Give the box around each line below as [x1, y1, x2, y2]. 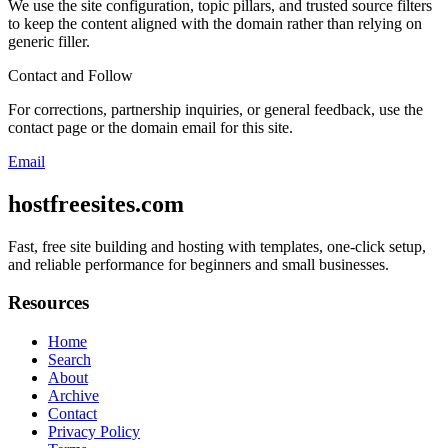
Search [48, 351, 91, 369]
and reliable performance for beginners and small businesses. [8, 255, 389, 273]
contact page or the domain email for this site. [8, 118, 293, 136]
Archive [48, 387, 99, 405]
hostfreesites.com [8, 190, 184, 217]
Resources [8, 292, 89, 314]
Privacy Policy [48, 423, 140, 441]
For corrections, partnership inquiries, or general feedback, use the [8, 100, 423, 118]
